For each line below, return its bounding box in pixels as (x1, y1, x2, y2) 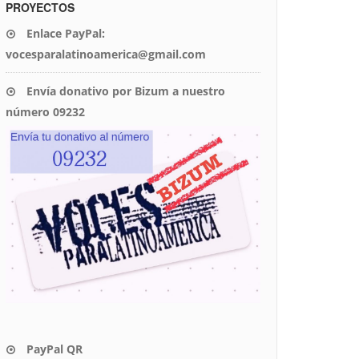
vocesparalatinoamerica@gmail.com (6, 46, 206, 62)
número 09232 (6, 103, 85, 119)
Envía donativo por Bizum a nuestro (26, 83, 225, 99)
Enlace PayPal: (23, 25, 105, 41)
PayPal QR (23, 341, 83, 357)
